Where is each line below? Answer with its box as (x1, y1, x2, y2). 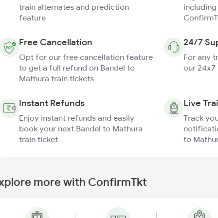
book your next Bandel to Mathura (19, 124, 143, 133)
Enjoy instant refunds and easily (19, 113, 134, 123)
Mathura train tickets (19, 73, 94, 83)
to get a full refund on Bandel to (19, 63, 135, 73)
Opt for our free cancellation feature (19, 52, 153, 62)
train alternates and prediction (19, 2, 129, 12)
